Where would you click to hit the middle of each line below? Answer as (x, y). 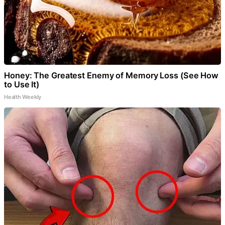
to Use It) (22, 85)
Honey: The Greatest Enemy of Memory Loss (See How (111, 76)
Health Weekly (23, 97)
